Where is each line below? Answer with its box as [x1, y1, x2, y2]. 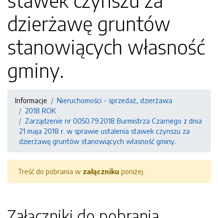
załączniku [83, 167, 119, 176]
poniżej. [119, 167, 145, 176]
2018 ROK [25, 106, 56, 115]
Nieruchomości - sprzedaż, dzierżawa [57, 96, 172, 105]
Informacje [15, 96, 47, 105]
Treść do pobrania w [18, 167, 83, 176]
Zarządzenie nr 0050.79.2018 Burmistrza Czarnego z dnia [25, 116, 202, 125]
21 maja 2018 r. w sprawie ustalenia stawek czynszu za [19, 127, 190, 135]
